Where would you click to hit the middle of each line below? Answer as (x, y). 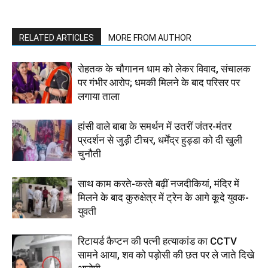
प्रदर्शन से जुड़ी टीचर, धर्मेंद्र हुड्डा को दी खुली (160, 140)
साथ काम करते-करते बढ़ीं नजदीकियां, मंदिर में (159, 183)
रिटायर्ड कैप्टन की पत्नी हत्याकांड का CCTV (157, 241)
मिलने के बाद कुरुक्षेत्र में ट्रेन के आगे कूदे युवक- (163, 197)
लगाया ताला (99, 96)
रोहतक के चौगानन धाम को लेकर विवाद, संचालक (164, 68)
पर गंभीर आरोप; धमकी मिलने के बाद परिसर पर (159, 82)
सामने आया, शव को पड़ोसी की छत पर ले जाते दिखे (166, 255)
